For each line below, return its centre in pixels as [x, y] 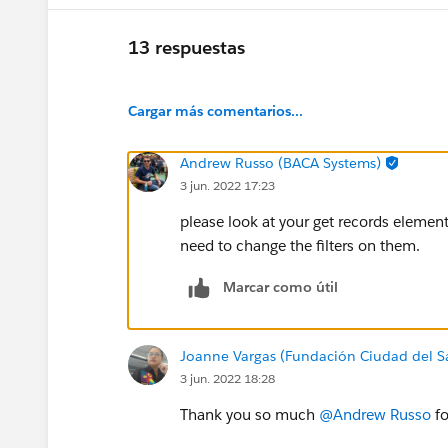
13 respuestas [186, 48]
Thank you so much [249, 414]
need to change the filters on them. [302, 245]
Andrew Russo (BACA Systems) [280, 162]
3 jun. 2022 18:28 [227, 378]
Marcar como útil [280, 286]
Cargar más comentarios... [215, 110]
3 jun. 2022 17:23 [227, 185]
